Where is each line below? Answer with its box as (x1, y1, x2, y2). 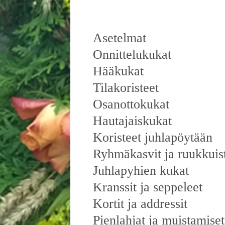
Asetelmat (93, 31, 146, 46)
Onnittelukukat (93, 47, 171, 62)
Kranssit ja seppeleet (93, 180, 202, 195)
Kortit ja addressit (93, 196, 187, 211)
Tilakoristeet (93, 80, 159, 95)
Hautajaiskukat (93, 114, 172, 129)
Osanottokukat (93, 97, 169, 112)
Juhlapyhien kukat (93, 163, 189, 178)
